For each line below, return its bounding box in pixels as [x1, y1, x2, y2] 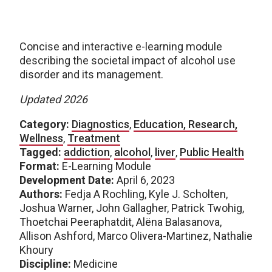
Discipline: [19, 257, 71, 270]
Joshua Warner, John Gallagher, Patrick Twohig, [19, 201, 244, 214]
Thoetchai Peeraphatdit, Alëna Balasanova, [19, 215, 222, 228]
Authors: [19, 187, 63, 200]
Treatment [67, 131, 120, 144]
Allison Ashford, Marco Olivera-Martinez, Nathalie [19, 229, 253, 242]
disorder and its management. [19, 67, 163, 81]
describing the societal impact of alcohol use [19, 53, 236, 67]
